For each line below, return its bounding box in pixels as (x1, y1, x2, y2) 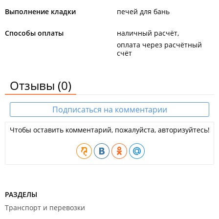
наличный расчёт (117, 28, 177, 38)
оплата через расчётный (117, 40, 202, 49)
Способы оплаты (5, 28, 64, 38)
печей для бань (117, 7, 170, 16)
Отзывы (10, 77, 58, 93)
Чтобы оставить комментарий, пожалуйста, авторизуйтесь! (9, 125, 210, 134)
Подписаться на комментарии (52, 104, 167, 115)
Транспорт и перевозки (5, 203, 85, 212)
